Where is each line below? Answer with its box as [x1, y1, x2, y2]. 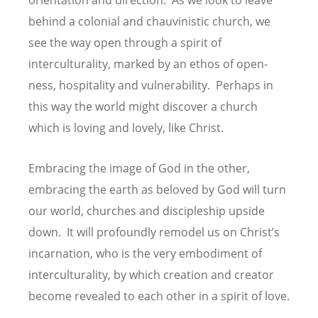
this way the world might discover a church [28, 98, 258, 114]
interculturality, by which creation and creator [28, 267, 274, 283]
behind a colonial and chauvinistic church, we [28, 13, 270, 29]
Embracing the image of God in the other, [28, 160, 250, 177]
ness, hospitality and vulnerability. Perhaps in [28, 77, 273, 93]
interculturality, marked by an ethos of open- [28, 55, 268, 72]
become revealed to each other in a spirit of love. [28, 288, 290, 305]
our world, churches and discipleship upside [28, 203, 265, 219]
